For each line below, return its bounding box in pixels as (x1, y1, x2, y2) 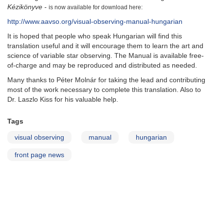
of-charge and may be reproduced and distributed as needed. (7, 61, 197, 70)
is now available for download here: (49, 4, 143, 11)
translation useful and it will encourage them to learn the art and (7, 42, 203, 50)
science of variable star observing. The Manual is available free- (7, 52, 204, 60)
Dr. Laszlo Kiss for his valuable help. (7, 95, 118, 104)
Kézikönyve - (7, 3, 49, 11)
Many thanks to (7, 76, 56, 84)
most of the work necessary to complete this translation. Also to (7, 86, 201, 94)
